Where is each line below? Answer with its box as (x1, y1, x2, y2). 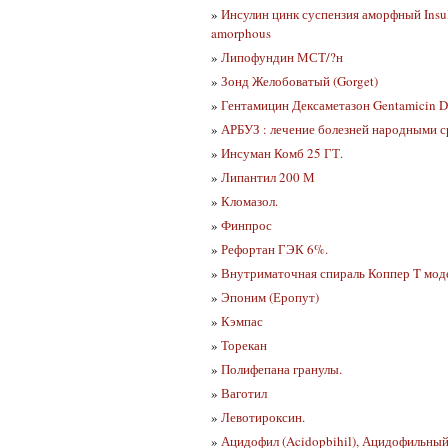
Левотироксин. (220, 408, 305, 427)
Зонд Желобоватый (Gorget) (220, 72, 378, 91)
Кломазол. (220, 192, 278, 211)
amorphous (210, 24, 271, 43)
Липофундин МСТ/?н (220, 48, 343, 67)
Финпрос (220, 216, 272, 235)
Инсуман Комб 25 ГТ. (220, 144, 343, 163)
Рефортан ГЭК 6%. (220, 240, 328, 259)
